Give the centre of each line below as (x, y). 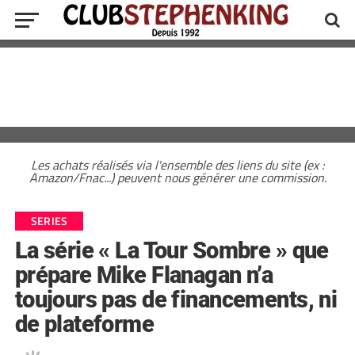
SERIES (49, 221)
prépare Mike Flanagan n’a (144, 275)
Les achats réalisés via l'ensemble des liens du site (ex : (177, 165)
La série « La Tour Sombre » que (172, 250)
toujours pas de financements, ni (176, 300)
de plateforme (84, 324)
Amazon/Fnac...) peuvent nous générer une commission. (177, 177)
